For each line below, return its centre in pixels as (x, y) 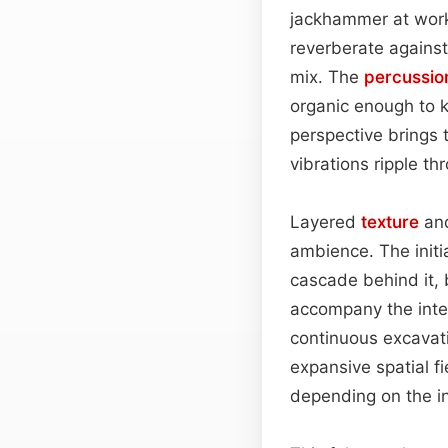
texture (390, 221)
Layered (325, 221)
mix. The (327, 76)
